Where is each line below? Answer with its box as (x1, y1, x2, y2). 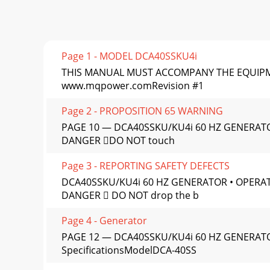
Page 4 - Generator (61, 214, 147, 228)
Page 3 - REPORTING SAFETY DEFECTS (61, 159, 230, 173)
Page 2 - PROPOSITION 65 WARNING (61, 104, 223, 118)
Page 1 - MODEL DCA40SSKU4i (61, 49, 197, 63)
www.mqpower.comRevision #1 (61, 79, 204, 93)
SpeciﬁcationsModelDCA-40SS (61, 243, 196, 257)
